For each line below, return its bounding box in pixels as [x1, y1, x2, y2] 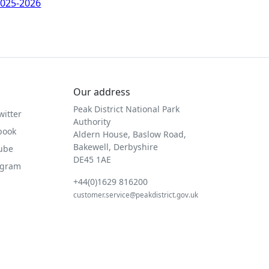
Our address [73, 85, 130, 98]
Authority [73, 116, 110, 127]
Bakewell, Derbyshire [73, 141, 158, 153]
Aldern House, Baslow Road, [73, 128, 186, 140]
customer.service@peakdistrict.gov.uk [73, 190, 198, 199]
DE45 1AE [73, 154, 111, 165]
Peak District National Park [73, 103, 180, 115]
